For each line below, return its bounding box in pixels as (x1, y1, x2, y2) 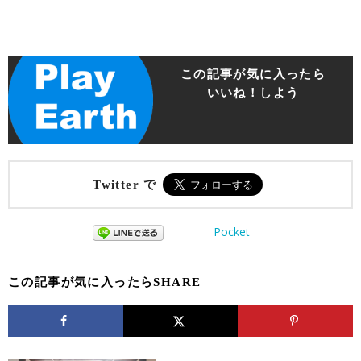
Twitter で (93, 177, 157, 191)
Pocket (214, 224, 250, 240)
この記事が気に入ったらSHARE (8, 275, 201, 288)
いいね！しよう (206, 86, 300, 100)
